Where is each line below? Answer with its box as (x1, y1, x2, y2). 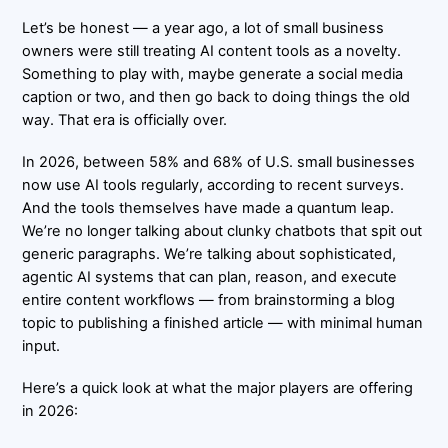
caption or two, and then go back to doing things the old (22, 87, 411, 106)
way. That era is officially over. (22, 110, 228, 129)
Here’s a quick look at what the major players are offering (22, 378, 414, 397)
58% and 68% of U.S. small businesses (149, 152, 416, 171)
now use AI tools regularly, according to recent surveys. (22, 175, 405, 194)
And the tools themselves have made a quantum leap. (22, 198, 395, 217)
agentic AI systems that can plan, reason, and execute (22, 267, 398, 286)
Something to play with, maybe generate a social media (22, 64, 404, 83)
